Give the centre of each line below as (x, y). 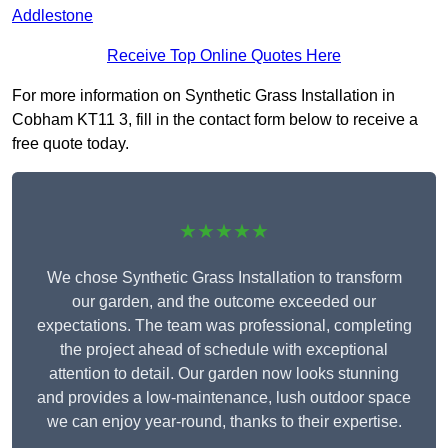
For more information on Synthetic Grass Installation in (203, 96)
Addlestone (52, 16)
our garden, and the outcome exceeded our (224, 302)
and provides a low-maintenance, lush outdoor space (224, 398)
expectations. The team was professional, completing (224, 326)
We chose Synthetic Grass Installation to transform (224, 278)
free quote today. (70, 144)
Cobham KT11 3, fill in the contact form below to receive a (215, 120)
